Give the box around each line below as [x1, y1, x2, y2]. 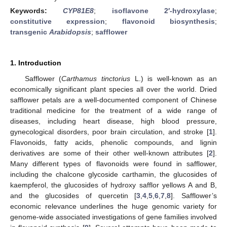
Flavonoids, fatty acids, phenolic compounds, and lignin [10, 138, 217, 146]
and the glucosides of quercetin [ [10, 191, 137, 200]
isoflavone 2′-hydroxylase [111, 6, 215, 15]
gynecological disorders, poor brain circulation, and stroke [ [10, 127, 209, 136]
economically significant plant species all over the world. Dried [10, 85, 217, 93]
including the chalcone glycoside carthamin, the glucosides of [10, 170, 217, 178]
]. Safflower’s [171, 191, 217, 200]
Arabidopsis [49, 27, 91, 36]
